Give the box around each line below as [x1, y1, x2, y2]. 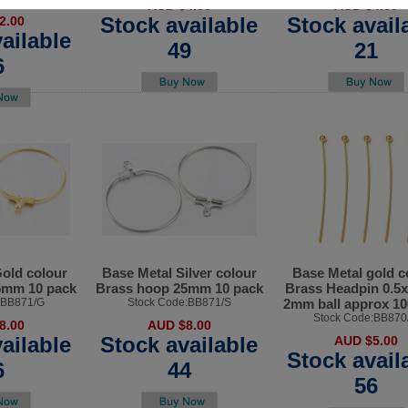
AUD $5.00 [333, 333, 398, 349]
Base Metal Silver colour [101, 265, 257, 281]
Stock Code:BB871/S [127, 296, 231, 310]
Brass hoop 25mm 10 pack [95, 280, 263, 297]
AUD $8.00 [147, 318, 211, 333]
